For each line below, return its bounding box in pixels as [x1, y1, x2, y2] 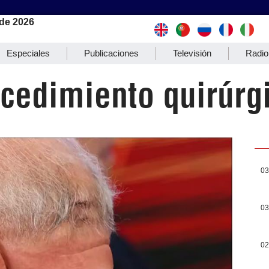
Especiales [7, 48, 50, 59]
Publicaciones [84, 48, 139, 59]
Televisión [173, 48, 211, 59]
